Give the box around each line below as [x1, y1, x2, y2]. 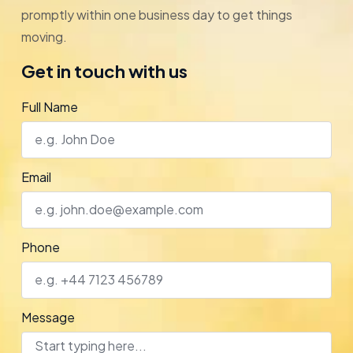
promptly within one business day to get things [20, 6, 292, 24]
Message [20, 308, 75, 325]
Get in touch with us [20, 59, 188, 82]
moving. [20, 28, 67, 46]
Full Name [20, 98, 78, 115]
